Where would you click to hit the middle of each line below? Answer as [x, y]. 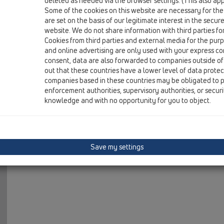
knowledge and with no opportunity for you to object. [128, 100]
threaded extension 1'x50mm [118, 11]
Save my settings [116, 147]
